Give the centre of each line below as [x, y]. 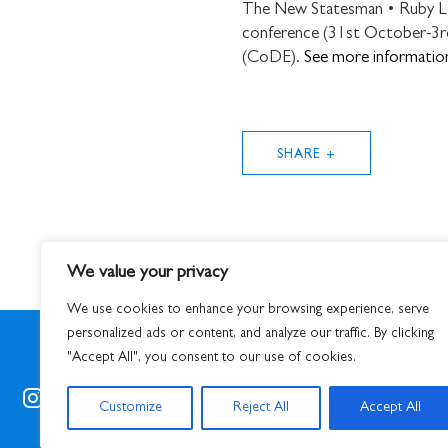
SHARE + [306, 155]
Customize [130, 408]
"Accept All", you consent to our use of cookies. [211, 358]
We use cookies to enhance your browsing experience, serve [248, 310]
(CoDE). [273, 59]
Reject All [260, 408]
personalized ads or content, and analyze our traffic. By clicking [250, 334]
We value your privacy [147, 274]
